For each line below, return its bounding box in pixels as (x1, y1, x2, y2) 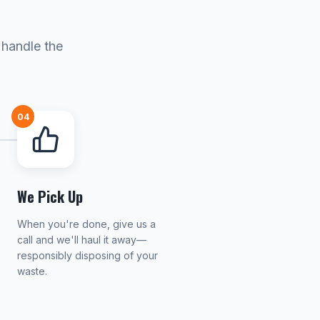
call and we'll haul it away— (17, 234, 146, 246)
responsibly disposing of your (17, 249, 158, 261)
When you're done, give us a (17, 218, 156, 230)
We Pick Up (17, 186, 83, 207)
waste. (17, 265, 47, 277)
